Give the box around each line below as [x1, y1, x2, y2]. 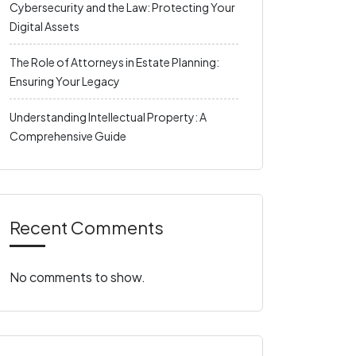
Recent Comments [10, 216, 164, 238]
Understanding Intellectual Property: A [10, 110, 207, 124]
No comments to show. [10, 269, 145, 285]
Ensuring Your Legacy [10, 74, 120, 88]
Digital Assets [10, 19, 79, 33]
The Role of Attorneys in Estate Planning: [10, 55, 219, 69]
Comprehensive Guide [10, 129, 126, 143]
